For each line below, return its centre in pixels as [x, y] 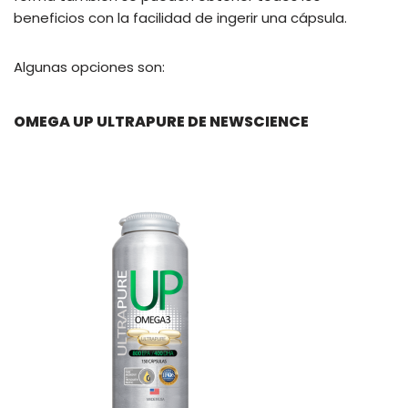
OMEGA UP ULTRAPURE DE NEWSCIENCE [161, 122]
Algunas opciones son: [89, 67]
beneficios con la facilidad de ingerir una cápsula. [180, 18]
